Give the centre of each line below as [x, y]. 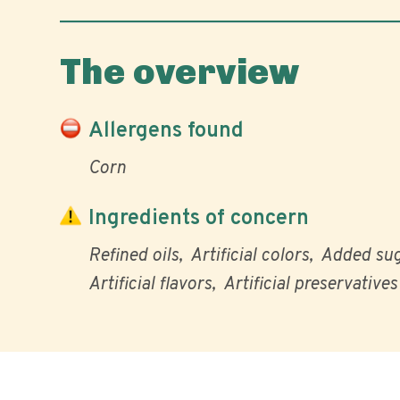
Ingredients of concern [199, 218]
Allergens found [166, 131]
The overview [180, 71]
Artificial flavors [150, 285]
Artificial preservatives [310, 285]
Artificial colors [250, 256]
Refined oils [133, 256]
